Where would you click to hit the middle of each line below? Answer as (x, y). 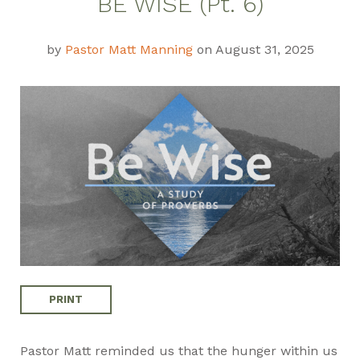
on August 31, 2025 (253, 49)
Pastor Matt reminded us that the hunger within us (179, 350)
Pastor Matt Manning (129, 49)
